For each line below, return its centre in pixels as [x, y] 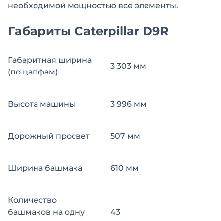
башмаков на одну [46, 212]
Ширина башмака [45, 168]
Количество [32, 200]
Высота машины [42, 104]
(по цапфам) [33, 72]
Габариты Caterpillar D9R [88, 31]
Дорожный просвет [49, 136]
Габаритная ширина [50, 60]
